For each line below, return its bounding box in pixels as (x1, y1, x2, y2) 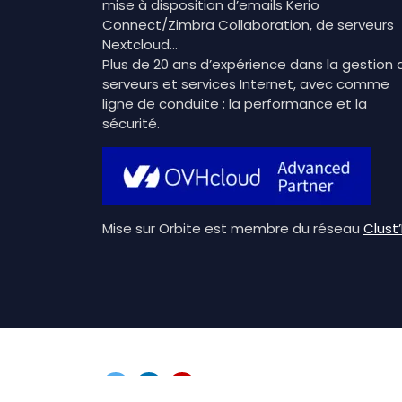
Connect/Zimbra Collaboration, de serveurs (102, 15, 394, 35)
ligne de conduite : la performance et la (102, 94, 367, 114)
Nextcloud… (102, 35, 178, 55)
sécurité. (102, 114, 160, 134)
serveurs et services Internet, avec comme (102, 74, 389, 94)
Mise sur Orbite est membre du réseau (102, 219, 363, 239)
